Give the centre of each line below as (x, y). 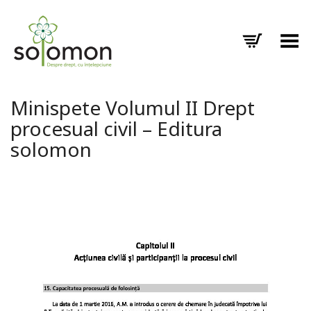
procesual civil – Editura (116, 128)
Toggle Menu (271, 36)
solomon (51, 149)
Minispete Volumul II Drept (133, 108)
